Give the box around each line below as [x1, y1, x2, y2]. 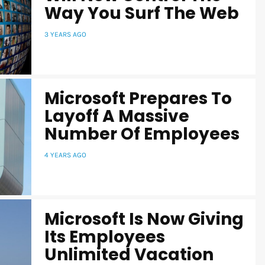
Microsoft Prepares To [44, 87, 232, 111]
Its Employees [44, 225, 165, 249]
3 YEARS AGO [44, 30, 86, 39]
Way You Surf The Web [44, 2, 239, 25]
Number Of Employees [44, 122, 240, 146]
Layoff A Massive [44, 105, 189, 128]
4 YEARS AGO [44, 151, 86, 160]
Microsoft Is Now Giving [44, 208, 244, 231]
